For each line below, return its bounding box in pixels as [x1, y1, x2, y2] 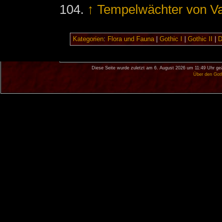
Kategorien [72, 36, 104, 43]
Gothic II [187, 36, 213, 43]
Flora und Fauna [107, 36, 154, 43]
